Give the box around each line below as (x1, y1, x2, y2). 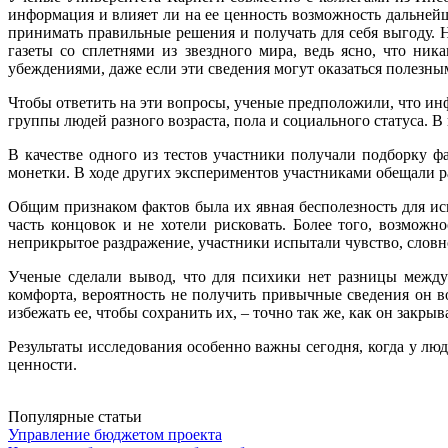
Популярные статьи (8, 407, 142, 425)
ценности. (8, 355, 77, 373)
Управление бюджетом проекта (8, 425, 222, 443)
